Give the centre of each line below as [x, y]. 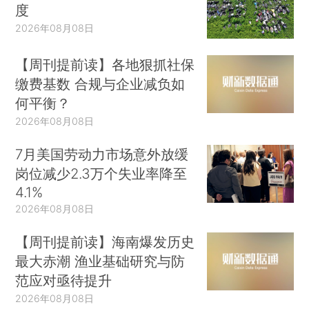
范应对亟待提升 [64, 280]
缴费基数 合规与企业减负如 [100, 84]
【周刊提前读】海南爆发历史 [105, 241]
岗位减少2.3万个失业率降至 [101, 174]
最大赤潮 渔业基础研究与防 [100, 261]
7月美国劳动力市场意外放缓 [102, 154]
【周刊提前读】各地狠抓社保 [105, 65]
